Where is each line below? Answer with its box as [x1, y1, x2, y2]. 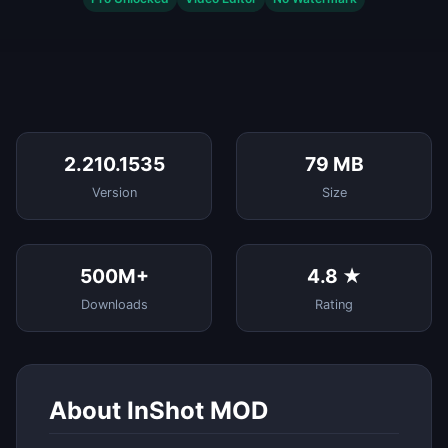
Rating [315, 296, 353, 312]
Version [91, 184, 137, 200]
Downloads [80, 296, 148, 312]
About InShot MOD [49, 395, 268, 425]
